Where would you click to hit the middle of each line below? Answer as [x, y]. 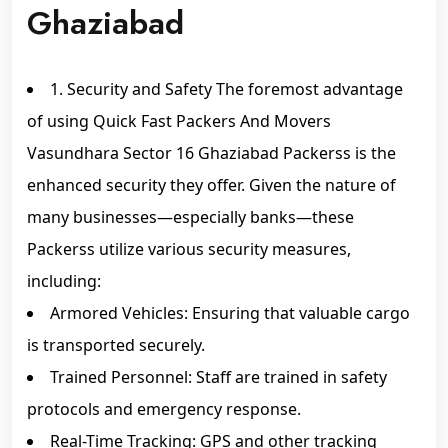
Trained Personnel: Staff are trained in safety [218, 377]
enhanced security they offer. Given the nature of [211, 185]
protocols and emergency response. [164, 409]
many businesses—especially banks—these [190, 217]
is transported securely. [116, 345]
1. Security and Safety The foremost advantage [226, 89]
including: [64, 281]
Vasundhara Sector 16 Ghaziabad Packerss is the [211, 153]
